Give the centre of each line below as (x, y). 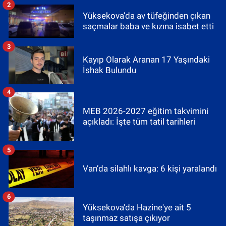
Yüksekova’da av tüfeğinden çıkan (147, 16)
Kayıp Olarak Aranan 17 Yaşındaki (146, 59)
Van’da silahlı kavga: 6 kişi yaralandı (150, 169)
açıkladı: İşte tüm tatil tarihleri (139, 122)
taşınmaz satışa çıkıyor (126, 218)
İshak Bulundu (109, 70)
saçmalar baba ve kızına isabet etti (148, 26)
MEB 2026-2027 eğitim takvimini (146, 111)
